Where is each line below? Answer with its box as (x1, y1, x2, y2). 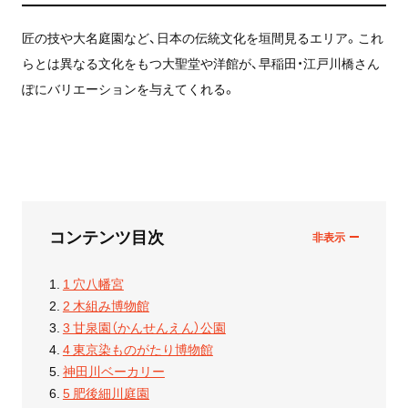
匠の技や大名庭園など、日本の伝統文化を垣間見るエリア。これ (21, 28, 383, 47)
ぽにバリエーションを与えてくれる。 (21, 79, 236, 98)
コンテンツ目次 (48, 224, 164, 250)
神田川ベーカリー (62, 362, 165, 381)
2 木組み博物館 (62, 296, 149, 315)
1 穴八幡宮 (62, 274, 124, 293)
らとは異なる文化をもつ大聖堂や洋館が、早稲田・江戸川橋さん (21, 54, 380, 73)
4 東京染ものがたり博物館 (62, 340, 213, 359)
